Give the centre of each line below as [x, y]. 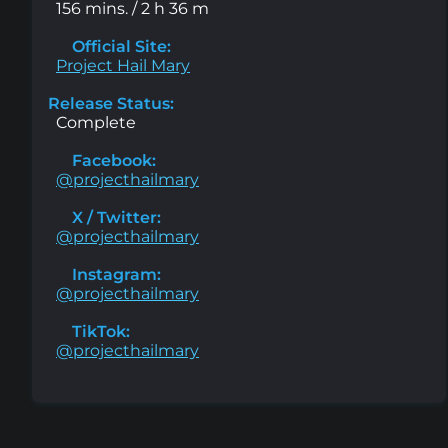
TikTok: [99, 331]
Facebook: [112, 160]
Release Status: [111, 103]
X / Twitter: [114, 217]
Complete [96, 122]
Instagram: [114, 274]
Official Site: [119, 46]
